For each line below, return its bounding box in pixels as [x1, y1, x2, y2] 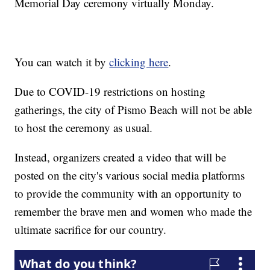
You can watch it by [14, 54, 110, 70]
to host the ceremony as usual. [14, 120, 153, 136]
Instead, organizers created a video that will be [14, 149, 227, 165]
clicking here [109, 54, 169, 70]
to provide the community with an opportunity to [14, 186, 242, 201]
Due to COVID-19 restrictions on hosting [14, 84, 206, 99]
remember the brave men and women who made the [14, 204, 253, 219]
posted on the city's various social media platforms [14, 168, 245, 183]
